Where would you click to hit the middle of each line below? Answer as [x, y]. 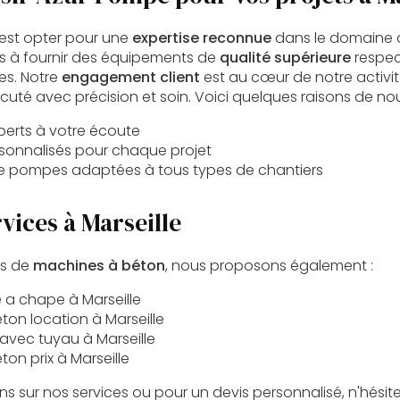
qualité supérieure [285, 58]
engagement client [131, 78]
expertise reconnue [202, 38]
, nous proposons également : [269, 266]
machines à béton [99, 266]
